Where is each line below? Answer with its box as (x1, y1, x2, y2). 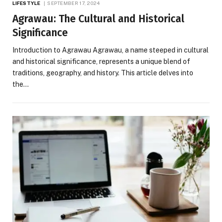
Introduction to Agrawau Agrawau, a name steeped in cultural (12, 46, 209, 55)
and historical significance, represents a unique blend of (12, 57, 190, 66)
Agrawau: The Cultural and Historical (12, 12, 184, 26)
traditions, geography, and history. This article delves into (12, 69, 193, 77)
